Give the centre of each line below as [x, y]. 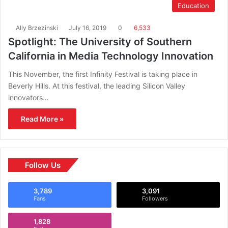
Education [193, 5]
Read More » [42, 119]
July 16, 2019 [88, 27]
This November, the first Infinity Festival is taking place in [103, 74]
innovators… [28, 97]
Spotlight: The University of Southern [100, 41]
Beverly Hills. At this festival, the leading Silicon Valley [97, 85]
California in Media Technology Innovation [111, 56]
